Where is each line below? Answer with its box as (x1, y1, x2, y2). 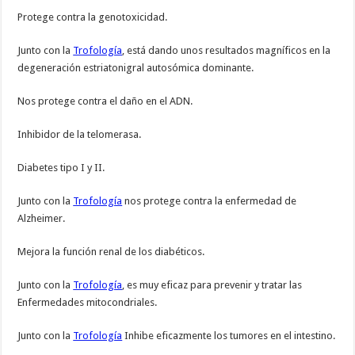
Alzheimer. (17, 212, 66, 225)
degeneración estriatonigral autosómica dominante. (17, 62, 254, 74)
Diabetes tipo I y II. (17, 162, 105, 174)
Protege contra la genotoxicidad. (17, 11, 168, 24)
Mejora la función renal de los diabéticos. (17, 246, 205, 258)
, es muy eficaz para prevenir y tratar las (122, 279, 303, 292)
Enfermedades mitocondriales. (17, 296, 158, 309)
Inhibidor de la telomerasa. (17, 128, 142, 141)
